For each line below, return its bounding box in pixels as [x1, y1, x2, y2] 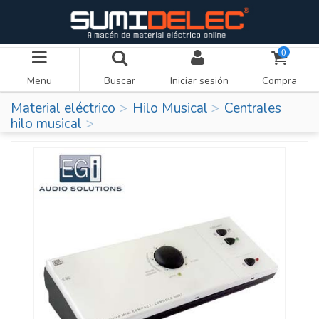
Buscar [103, 74, 135, 88]
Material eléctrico [11, 98, 115, 117]
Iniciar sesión [169, 74, 229, 88]
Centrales [224, 98, 281, 117]
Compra [261, 74, 297, 88]
